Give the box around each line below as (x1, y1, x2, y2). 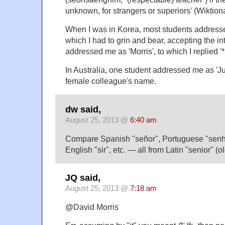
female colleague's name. (65, 76, 156, 86)
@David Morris (65, 202, 119, 212)
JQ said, (65, 173, 100, 183)
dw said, (65, 104, 101, 115)
